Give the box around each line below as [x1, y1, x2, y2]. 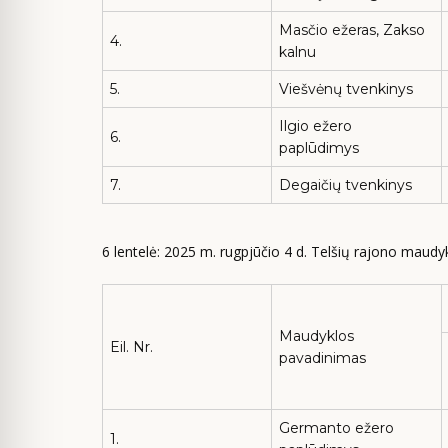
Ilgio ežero [279, 117, 352, 135]
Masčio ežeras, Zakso [279, 21, 425, 39]
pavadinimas [279, 348, 366, 367]
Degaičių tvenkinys [279, 176, 412, 194]
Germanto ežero [279, 418, 394, 437]
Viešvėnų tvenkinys [279, 80, 413, 98]
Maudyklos [279, 326, 354, 345]
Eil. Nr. [110, 337, 153, 356]
